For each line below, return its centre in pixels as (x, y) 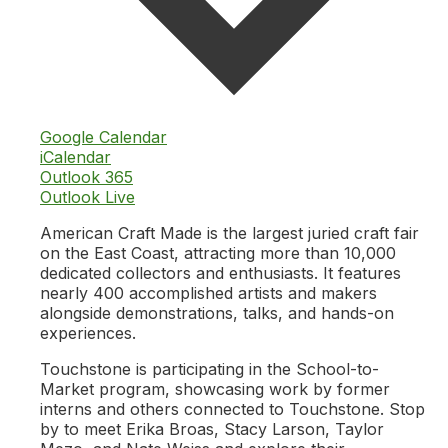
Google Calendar (103, 137)
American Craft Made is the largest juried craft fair (229, 233)
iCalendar (75, 157)
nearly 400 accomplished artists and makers (208, 293)
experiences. (88, 333)
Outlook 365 (86, 177)
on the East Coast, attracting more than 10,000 (218, 253)
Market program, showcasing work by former (215, 389)
